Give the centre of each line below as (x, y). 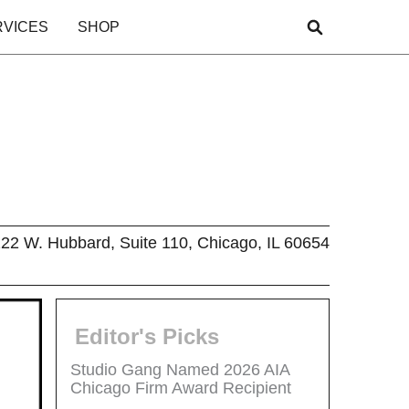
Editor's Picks (147, 336)
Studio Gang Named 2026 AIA (180, 369)
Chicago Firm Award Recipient (181, 388)
